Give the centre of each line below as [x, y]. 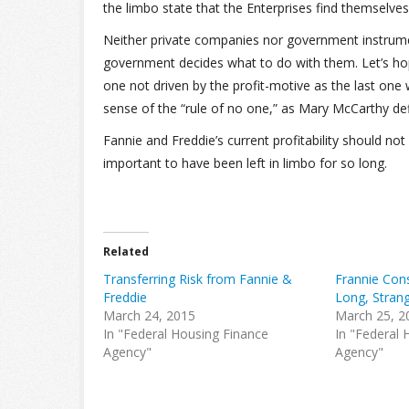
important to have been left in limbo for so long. [245, 163]
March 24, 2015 [149, 315]
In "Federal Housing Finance [186, 334]
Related [126, 252]
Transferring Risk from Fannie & [198, 279]
